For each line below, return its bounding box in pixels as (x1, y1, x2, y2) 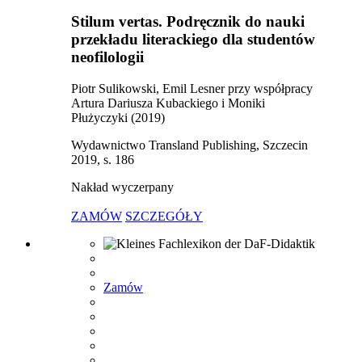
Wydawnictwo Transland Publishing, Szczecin (71, 137, 308, 152)
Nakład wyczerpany (71, 179, 174, 194)
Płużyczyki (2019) (71, 110, 165, 124)
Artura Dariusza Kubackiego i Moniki (71, 95, 265, 110)
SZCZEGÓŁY (125, 208, 203, 223)
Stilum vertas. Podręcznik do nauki (71, 13, 305, 31)
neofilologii (71, 48, 144, 66)
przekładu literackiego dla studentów (71, 31, 315, 48)
